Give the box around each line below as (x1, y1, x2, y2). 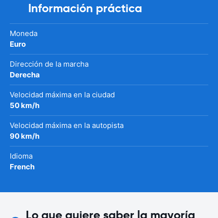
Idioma (10, 151, 33, 161)
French (10, 162, 35, 171)
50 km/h (10, 100, 39, 110)
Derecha (10, 70, 40, 79)
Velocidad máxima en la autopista (10, 120, 124, 130)
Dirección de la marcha (10, 59, 89, 69)
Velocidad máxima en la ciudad (10, 90, 115, 99)
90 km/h (10, 131, 39, 141)
